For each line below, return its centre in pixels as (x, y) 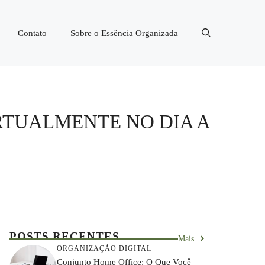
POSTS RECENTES (64, 236)
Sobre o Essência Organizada (124, 33)
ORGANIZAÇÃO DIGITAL (104, 249)
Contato (32, 33)
